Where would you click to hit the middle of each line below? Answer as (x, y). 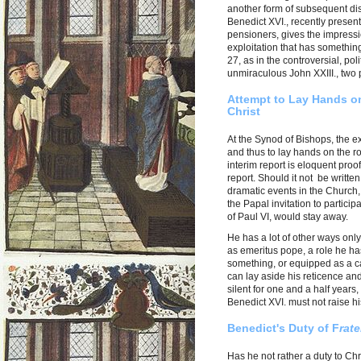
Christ (244, 111)
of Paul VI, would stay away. (288, 216)
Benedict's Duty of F (283, 328)
